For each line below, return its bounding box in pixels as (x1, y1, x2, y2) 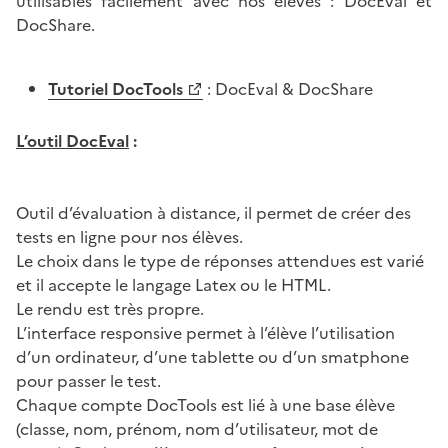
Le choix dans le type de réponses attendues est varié (16, 248, 424, 273)
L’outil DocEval (16, 128, 129, 153)
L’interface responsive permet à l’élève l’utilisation (16, 320, 395, 345)
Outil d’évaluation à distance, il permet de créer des (16, 200, 411, 225)
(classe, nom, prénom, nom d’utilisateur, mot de (16, 416, 378, 441)
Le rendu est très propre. (16, 296, 204, 321)
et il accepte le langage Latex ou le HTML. (16, 272, 331, 297)
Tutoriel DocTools (48, 76, 183, 101)
